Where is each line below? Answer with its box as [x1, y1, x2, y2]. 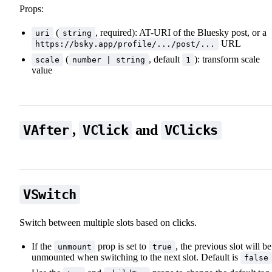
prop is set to [95, 240, 149, 251]
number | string [72, 55, 145, 64]
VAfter [23, 122, 69, 138]
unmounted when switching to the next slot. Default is [32, 251, 240, 262]
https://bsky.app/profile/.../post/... [35, 39, 215, 49]
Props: [19, 3, 44, 14]
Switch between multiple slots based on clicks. [19, 217, 197, 228]
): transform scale [194, 53, 260, 64]
